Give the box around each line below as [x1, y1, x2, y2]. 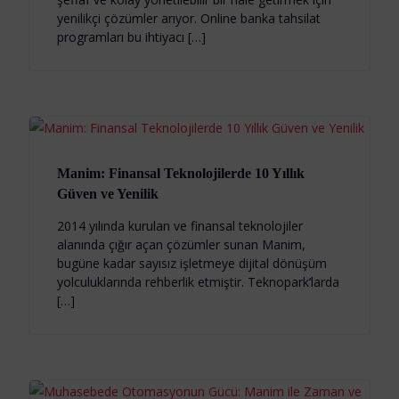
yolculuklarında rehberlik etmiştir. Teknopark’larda [56, 273, 339, 291]
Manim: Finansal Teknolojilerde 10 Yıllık [56, 166, 305, 182]
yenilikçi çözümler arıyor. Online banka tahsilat [56, 10, 321, 28]
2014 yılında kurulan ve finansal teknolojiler [56, 217, 303, 235]
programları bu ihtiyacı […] [56, 28, 206, 46]
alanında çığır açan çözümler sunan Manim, [56, 236, 305, 254]
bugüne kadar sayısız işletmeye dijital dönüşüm [56, 255, 327, 273]
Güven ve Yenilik [56, 186, 159, 202]
